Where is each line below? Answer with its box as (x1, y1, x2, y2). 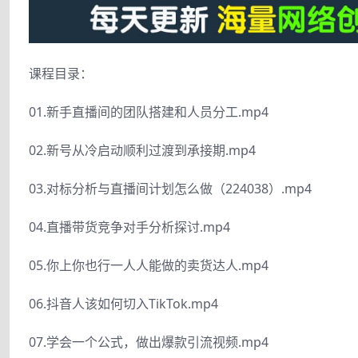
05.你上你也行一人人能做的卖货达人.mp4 (29, 256, 268, 274)
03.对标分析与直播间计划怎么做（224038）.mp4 (29, 179, 312, 197)
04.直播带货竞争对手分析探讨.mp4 (29, 217, 230, 236)
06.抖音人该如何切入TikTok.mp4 (29, 294, 218, 312)
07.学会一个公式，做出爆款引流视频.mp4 (29, 332, 268, 351)
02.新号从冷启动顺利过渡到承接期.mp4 (29, 141, 256, 159)
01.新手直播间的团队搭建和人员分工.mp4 (29, 102, 268, 121)
